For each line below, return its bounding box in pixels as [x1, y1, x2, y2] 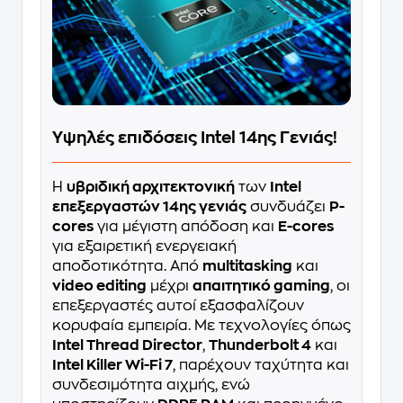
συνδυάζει [246, 200, 329, 215]
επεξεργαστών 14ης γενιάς [52, 200, 246, 215]
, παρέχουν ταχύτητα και [173, 358, 349, 373]
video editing [52, 279, 147, 294]
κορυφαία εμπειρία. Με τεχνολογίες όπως [52, 318, 351, 334]
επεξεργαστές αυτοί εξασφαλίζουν [52, 299, 304, 314]
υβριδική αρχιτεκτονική [67, 180, 235, 195]
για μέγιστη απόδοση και [94, 219, 278, 235]
